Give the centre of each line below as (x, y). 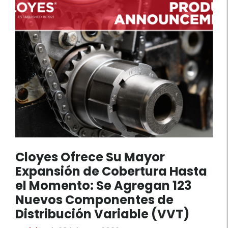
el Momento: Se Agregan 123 (103, 186)
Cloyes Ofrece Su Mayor (90, 157)
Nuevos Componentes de (94, 200)
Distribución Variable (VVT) (102, 214)
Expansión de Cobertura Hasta (111, 172)
